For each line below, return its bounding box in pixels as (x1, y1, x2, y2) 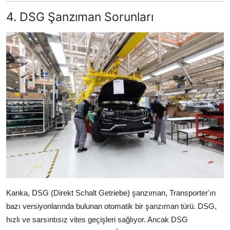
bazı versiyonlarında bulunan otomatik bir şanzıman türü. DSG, (6, 201, 217, 210)
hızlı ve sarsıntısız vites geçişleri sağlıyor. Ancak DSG (6, 215, 188, 224)
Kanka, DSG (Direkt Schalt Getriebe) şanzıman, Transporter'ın (6, 188, 216, 197)
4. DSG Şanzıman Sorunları (6, 9, 154, 25)
